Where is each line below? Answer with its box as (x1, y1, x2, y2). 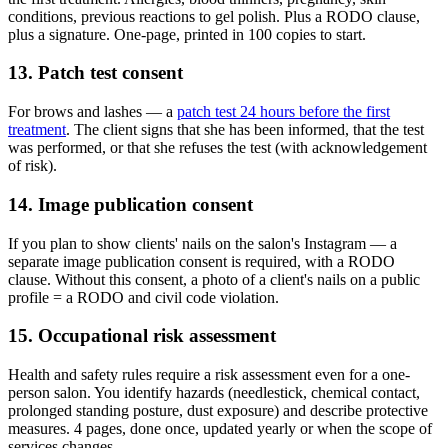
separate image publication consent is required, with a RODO (8, 252, 395, 270)
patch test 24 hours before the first (177, 103, 390, 121)
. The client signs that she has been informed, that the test (66, 121, 424, 139)
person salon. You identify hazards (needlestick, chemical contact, (8, 384, 420, 402)
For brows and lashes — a (8, 103, 177, 121)
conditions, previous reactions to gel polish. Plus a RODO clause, (8, 7, 420, 25)
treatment (8, 121, 66, 139)
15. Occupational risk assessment (8, 325, 276, 347)
